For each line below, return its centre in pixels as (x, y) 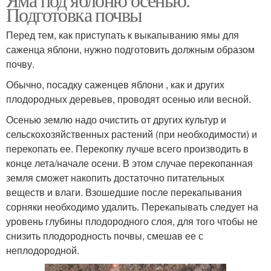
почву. (20, 64)
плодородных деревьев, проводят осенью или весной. (129, 99)
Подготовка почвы (74, 15)
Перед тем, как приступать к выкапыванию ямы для (122, 35)
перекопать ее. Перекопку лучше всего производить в (127, 149)
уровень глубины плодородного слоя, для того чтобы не (132, 221)
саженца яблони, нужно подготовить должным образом (130, 50)
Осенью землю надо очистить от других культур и (116, 120)
